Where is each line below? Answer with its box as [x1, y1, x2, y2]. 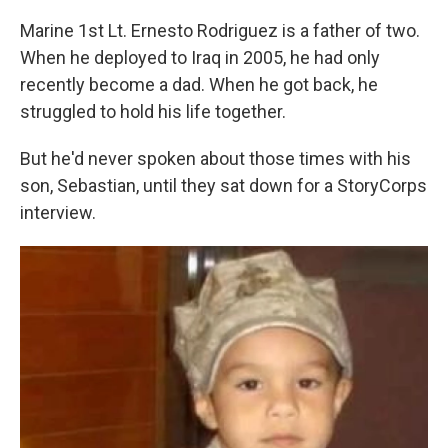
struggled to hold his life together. [20, 101, 286, 123]
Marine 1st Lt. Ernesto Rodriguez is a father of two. [20, 20, 420, 42]
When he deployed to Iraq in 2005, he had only [20, 47, 380, 69]
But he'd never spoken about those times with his [20, 148, 411, 170]
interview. [20, 202, 96, 224]
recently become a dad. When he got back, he [20, 74, 378, 96]
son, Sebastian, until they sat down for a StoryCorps [20, 175, 427, 197]
